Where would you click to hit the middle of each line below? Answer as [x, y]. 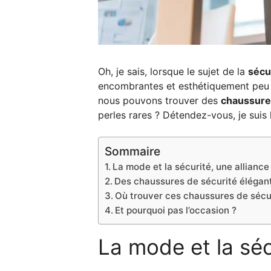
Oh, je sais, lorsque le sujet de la [173, 71]
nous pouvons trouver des [159, 100]
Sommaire [132, 151]
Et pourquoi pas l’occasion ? [176, 210]
